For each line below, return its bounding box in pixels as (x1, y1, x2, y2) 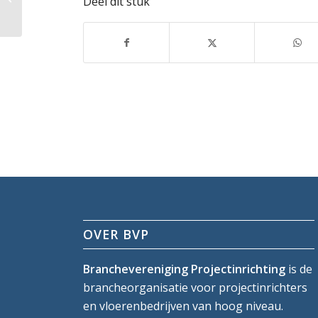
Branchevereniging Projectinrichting (83, 261, 286, 278)
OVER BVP (83, 226, 150, 243)
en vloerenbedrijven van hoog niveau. (83, 298, 284, 314)
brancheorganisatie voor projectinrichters (83, 280, 308, 296)
